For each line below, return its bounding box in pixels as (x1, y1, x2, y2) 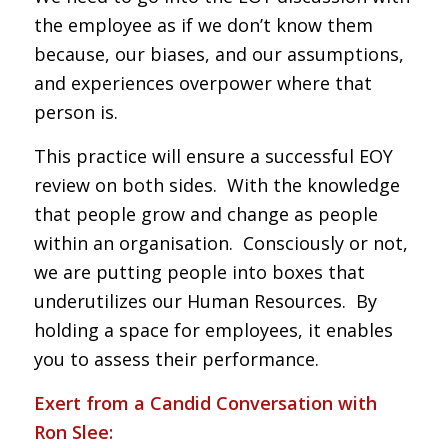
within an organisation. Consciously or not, (33, 231, 408, 256)
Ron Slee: (33, 420, 113, 445)
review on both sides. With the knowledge (33, 173, 400, 198)
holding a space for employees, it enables (33, 318, 393, 343)
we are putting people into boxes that (33, 260, 365, 285)
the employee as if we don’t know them (33, 12, 373, 37)
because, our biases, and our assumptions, (33, 41, 404, 66)
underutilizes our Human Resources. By (33, 289, 377, 314)
